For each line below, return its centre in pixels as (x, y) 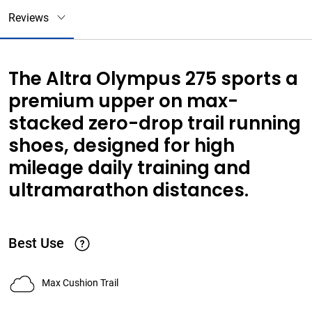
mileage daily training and (130, 167)
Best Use (36, 243)
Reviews (29, 17)
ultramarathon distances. (128, 190)
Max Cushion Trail (80, 283)
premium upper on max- (123, 101)
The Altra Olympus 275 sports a (153, 78)
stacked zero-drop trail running (155, 123)
